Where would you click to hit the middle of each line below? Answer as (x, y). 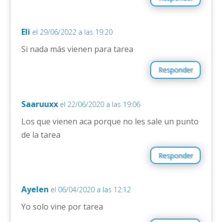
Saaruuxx (39, 104)
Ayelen (35, 189)
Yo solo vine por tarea (62, 206)
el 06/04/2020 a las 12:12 (90, 189)
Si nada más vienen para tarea (77, 49)
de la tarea (41, 135)
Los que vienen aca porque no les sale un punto (110, 121)
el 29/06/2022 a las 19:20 (72, 32)
